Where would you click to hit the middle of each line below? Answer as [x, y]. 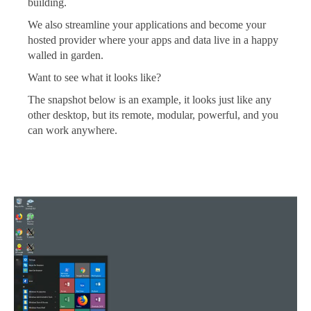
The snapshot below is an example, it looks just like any [150, 100]
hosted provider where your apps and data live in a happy [153, 40]
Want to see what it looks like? [94, 78]
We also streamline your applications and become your [147, 25]
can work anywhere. [73, 131]
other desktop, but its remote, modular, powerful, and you [153, 115]
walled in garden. [66, 56]
